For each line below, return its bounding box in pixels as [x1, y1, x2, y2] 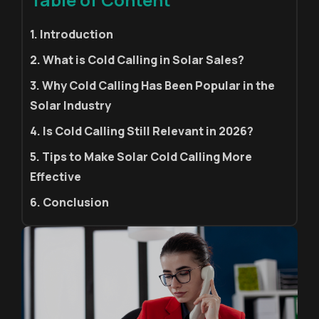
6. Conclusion [30, 194, 109, 210]
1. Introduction [30, 26, 113, 42]
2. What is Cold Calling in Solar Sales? [30, 52, 244, 68]
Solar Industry [30, 98, 111, 113]
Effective [30, 169, 81, 184]
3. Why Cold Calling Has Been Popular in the [30, 78, 275, 93]
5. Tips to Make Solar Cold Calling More [30, 149, 252, 164]
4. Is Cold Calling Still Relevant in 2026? [30, 123, 253, 139]
